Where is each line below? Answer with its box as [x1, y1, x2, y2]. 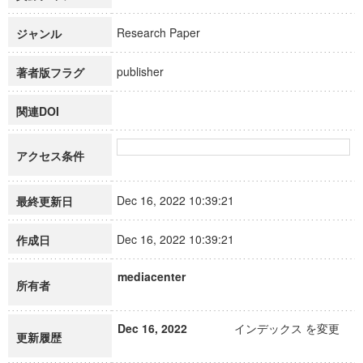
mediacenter [117, 268, 186, 284]
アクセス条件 [16, 147, 84, 164]
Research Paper [117, 24, 215, 41]
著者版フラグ [16, 64, 84, 80]
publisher [117, 63, 178, 79]
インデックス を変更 [234, 320, 340, 336]
